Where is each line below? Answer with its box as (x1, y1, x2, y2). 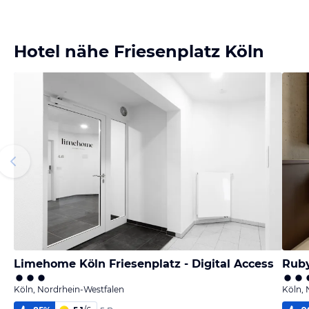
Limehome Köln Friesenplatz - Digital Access (14, 257, 274, 270)
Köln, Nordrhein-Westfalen (14, 284, 124, 295)
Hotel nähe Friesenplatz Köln (14, 41, 264, 61)
